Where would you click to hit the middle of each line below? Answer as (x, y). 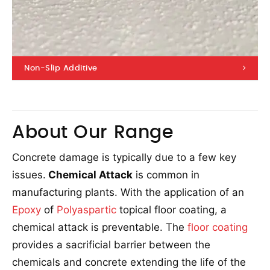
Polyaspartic (86, 210)
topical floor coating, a (171, 210)
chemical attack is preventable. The (100, 227)
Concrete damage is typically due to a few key (124, 157)
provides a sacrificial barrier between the (111, 245)
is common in (166, 175)
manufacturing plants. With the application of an (128, 192)
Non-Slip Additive (61, 68)
